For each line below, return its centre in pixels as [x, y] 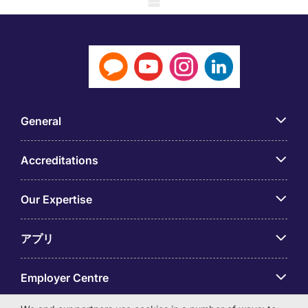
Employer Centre [65, 277]
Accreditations [59, 160]
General [41, 121]
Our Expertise [56, 199]
